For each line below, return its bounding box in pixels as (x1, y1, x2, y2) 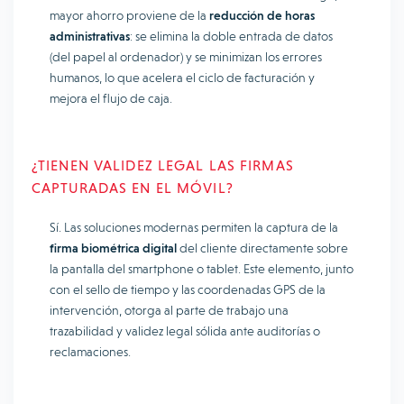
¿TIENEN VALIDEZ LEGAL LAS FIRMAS (32, 157, 294, 174)
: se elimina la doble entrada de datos (130, 29, 333, 43)
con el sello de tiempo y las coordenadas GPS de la (50, 282, 326, 297)
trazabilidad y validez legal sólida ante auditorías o (50, 324, 320, 338)
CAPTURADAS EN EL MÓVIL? (32, 179, 234, 197)
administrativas (50, 29, 130, 43)
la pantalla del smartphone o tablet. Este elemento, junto (50, 262, 353, 276)
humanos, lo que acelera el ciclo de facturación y (50, 70, 315, 85)
